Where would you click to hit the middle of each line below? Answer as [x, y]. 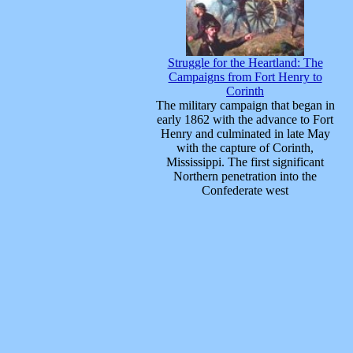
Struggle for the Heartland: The [245, 63]
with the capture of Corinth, [245, 148]
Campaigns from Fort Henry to [245, 77]
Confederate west [245, 190]
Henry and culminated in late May [245, 134]
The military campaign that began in [245, 105]
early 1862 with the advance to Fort [245, 119]
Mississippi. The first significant [245, 162]
